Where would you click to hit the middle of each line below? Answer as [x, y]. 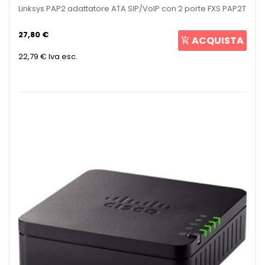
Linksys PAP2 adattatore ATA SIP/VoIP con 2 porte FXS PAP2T [132, 8]
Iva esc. [63, 56]
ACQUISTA [218, 40]
